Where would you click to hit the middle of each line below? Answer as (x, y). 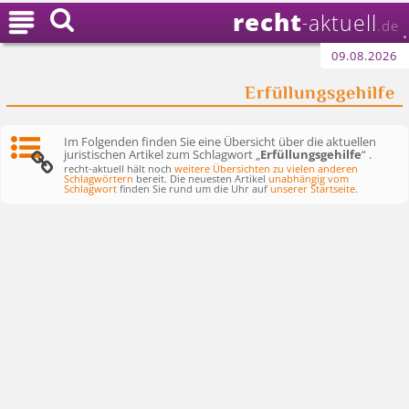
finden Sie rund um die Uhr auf (194, 189)
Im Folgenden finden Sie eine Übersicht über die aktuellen (220, 141)
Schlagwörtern (99, 178)
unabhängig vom (309, 178)
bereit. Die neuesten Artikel (201, 178)
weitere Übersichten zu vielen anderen (267, 168)
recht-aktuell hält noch (120, 168)
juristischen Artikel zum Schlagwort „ (163, 154)
